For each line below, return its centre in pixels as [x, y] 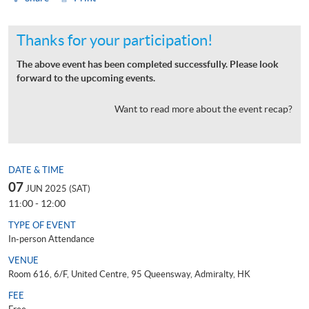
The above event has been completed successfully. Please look [148, 64]
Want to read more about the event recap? [203, 109]
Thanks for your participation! [115, 40]
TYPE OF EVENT [42, 225]
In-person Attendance [51, 239]
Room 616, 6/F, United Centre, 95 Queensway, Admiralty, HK [129, 274]
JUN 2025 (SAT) [58, 188]
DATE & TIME [36, 170]
